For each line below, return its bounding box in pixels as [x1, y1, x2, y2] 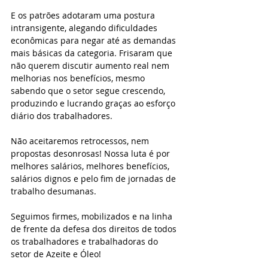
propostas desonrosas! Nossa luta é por [11, 148, 172, 159]
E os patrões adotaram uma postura [11, 10, 157, 21]
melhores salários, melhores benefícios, [11, 160, 172, 172]
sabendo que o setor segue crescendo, [11, 85, 167, 96]
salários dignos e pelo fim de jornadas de [11, 173, 178, 184]
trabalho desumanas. [11, 185, 96, 197]
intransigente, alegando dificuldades [11, 22, 160, 33]
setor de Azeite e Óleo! [11, 248, 101, 260]
